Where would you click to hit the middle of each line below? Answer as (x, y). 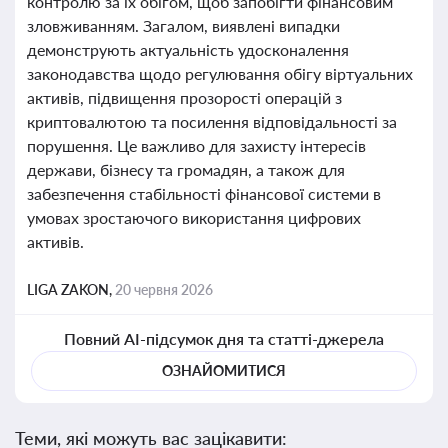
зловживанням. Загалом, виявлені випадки (183, 25)
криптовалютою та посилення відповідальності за (212, 121)
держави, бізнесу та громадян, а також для (186, 169)
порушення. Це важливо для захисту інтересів (196, 145)
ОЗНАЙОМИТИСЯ (224, 370)
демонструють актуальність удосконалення (188, 49)
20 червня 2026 (164, 289)
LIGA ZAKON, (71, 289)
